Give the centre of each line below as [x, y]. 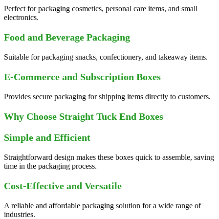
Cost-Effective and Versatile [63, 186]
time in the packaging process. [50, 166]
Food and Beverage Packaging [67, 37]
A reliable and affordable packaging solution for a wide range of [102, 205]
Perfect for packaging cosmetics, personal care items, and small [101, 8]
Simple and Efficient [47, 137]
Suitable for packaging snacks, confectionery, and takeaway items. [106, 57]
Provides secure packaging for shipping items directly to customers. [107, 96]
